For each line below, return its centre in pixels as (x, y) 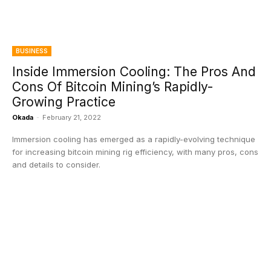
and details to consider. (56, 165)
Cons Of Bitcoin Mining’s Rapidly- (113, 87)
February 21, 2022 (72, 117)
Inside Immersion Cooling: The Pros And (134, 72)
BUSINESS (32, 51)
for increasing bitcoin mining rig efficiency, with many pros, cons (135, 152)
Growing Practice (64, 102)
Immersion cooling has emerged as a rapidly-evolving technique (134, 139)
